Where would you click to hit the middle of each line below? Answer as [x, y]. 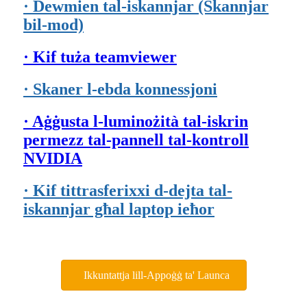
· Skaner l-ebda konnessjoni [120, 89]
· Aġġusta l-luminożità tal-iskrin [136, 121]
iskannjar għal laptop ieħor [119, 209]
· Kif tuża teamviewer [100, 57]
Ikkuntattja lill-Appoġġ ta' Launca [156, 275]
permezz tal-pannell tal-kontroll [136, 139]
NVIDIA [53, 158]
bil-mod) [53, 24]
